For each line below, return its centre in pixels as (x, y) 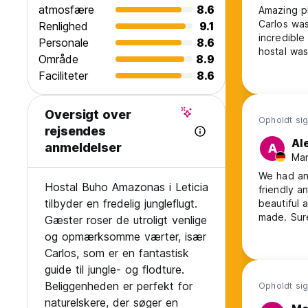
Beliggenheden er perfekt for (119, 286)
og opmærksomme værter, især (125, 237)
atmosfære (66, 10)
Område (58, 59)
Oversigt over (88, 115)
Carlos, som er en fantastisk (117, 253)
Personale (64, 43)
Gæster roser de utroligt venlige (126, 220)
